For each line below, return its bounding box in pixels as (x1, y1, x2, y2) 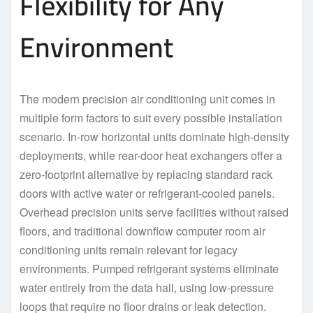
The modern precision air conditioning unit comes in (20, 90, 275, 107)
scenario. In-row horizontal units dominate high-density (20, 128, 289, 145)
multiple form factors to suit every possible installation (20, 109, 282, 126)
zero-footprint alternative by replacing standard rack (20, 166, 272, 182)
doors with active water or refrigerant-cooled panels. (20, 184, 275, 201)
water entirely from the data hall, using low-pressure (20, 279, 274, 296)
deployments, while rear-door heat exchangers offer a (20, 147, 282, 163)
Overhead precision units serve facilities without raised (20, 203, 289, 220)
